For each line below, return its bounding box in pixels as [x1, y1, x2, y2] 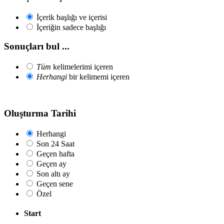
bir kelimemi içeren [67, 72, 129, 81]
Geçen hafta [36, 149, 74, 158]
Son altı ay [36, 169, 70, 178]
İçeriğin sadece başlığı [36, 22, 106, 31]
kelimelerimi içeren [51, 62, 113, 71]
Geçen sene [36, 179, 73, 188]
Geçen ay [36, 159, 66, 168]
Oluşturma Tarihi [4, 107, 76, 118]
